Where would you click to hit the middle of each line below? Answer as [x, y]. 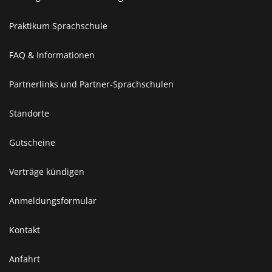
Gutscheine [32, 142]
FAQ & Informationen [52, 55]
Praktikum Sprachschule [58, 25]
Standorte [29, 113]
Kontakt [25, 229]
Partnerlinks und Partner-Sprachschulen [91, 84]
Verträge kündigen [47, 171]
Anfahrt [25, 259]
